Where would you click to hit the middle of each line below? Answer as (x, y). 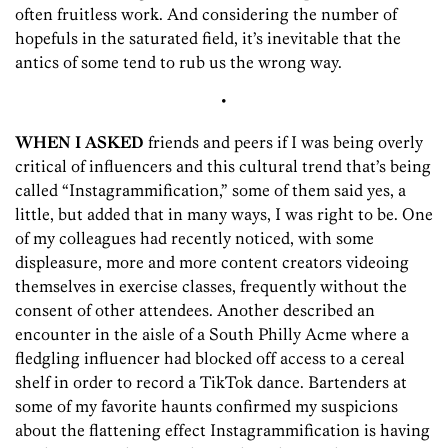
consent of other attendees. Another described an (195, 309)
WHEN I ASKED (81, 141)
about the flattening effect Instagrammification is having (222, 429)
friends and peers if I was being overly (285, 141)
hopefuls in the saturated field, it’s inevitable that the (208, 37)
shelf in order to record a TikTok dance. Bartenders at (211, 381)
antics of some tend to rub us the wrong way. (178, 61)
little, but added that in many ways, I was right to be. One (224, 213)
